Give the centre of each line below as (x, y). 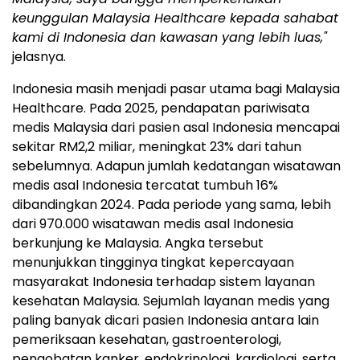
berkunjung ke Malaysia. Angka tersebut (138, 243)
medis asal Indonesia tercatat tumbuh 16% (145, 186)
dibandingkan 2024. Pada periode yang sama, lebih (172, 205)
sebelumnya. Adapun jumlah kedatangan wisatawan (176, 166)
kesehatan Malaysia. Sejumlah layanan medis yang (171, 301)
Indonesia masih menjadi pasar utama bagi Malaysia (176, 89)
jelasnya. (39, 57)
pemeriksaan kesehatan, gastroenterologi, (147, 340)
